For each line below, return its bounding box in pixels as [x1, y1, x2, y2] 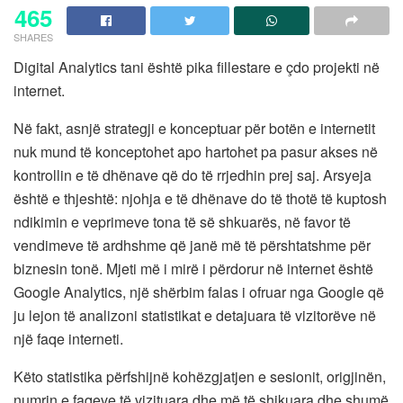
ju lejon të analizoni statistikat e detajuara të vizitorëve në [13, 304, 376, 326]
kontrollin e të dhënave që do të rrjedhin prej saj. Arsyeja [13, 164, 372, 185]
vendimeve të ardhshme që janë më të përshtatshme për [13, 234, 371, 255]
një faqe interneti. [13, 327, 123, 349]
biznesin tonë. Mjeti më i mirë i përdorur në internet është [13, 257, 373, 279]
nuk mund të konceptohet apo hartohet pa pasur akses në [13, 140, 378, 162]
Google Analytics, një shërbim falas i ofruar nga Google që [13, 281, 384, 302]
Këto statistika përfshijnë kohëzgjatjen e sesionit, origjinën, [13, 365, 386, 387]
